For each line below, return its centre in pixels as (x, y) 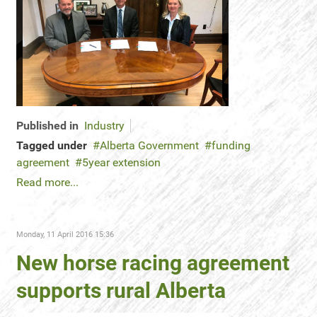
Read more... (47, 182)
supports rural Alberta (121, 290)
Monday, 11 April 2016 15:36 (65, 235)
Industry (104, 126)
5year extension (121, 162)
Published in (47, 126)
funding (231, 145)
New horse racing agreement (153, 263)
